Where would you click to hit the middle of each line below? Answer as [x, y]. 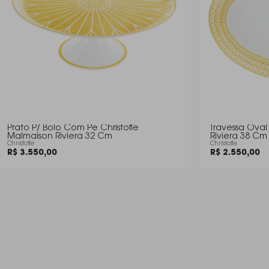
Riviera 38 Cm [239, 137]
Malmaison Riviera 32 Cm [60, 137]
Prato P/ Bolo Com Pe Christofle [73, 128]
